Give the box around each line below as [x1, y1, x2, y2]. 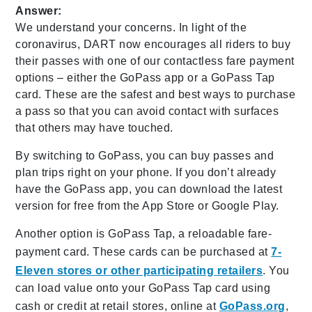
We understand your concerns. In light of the [15, 22, 247, 34]
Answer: [15, 5, 62, 17]
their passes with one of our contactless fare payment [15, 55, 295, 68]
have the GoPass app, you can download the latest [15, 183, 283, 196]
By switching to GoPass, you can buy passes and [15, 150, 274, 162]
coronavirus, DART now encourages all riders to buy [15, 38, 291, 51]
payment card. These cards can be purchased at [15, 246, 272, 258]
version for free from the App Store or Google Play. [15, 200, 279, 212]
